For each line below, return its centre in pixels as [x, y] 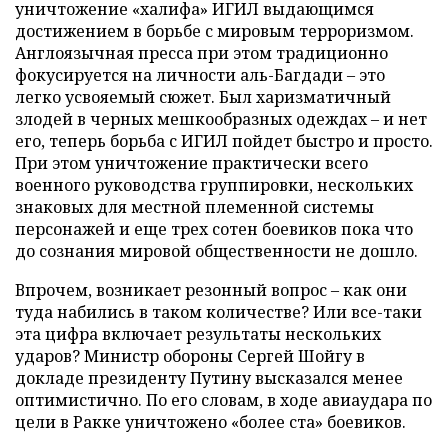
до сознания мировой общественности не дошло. [216, 251]
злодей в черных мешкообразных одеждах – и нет [221, 119]
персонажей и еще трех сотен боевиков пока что [214, 229]
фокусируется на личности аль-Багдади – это [200, 75]
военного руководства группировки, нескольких [214, 185]
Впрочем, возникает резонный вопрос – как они [211, 290]
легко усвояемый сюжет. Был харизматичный [203, 97]
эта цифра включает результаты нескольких [198, 334]
